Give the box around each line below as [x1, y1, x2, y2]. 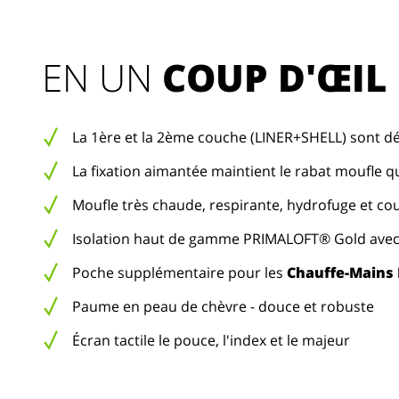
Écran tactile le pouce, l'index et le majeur [71, 330, 350, 350]
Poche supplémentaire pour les [71, 263, 287, 282]
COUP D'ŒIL [161, 52, 387, 102]
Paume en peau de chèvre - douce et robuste [71, 297, 374, 316]
